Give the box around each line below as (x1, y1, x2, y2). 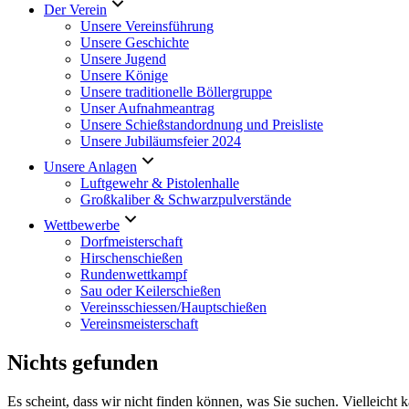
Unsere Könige (80, 67, 168, 83)
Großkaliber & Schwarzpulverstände (80, 191, 291, 207)
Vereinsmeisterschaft (80, 315, 198, 331)
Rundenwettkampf (80, 266, 187, 282)
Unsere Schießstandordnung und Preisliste (80, 116, 323, 132)
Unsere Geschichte (80, 34, 189, 50)
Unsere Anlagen (44, 158, 137, 174)
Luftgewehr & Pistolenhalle (80, 174, 239, 191)
